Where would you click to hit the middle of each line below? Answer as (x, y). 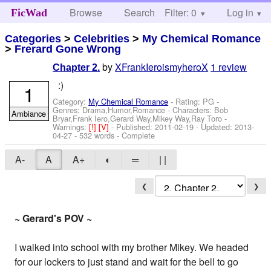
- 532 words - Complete (114, 135)
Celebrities (102, 38)
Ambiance (29, 113)
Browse (86, 12)
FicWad (29, 13)
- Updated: (214, 126)
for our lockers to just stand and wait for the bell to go (127, 262)
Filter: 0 (181, 12)
